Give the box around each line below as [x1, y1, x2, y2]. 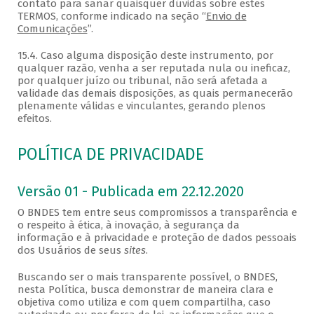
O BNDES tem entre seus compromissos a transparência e [17, 206, 297, 219]
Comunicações [17, 22, 88, 36]
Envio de [205, 10, 247, 23]
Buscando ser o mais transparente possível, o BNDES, [17, 271, 278, 284]
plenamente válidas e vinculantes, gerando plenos [17, 100, 266, 113]
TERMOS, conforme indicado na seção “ [17, 10, 206, 23]
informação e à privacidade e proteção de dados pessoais [17, 231, 296, 245]
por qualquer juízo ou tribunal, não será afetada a [17, 74, 268, 88]
